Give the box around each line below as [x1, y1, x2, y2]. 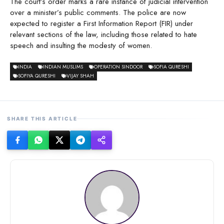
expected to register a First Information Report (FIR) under [10, 18, 193, 29]
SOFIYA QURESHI [18, 71, 55, 79]
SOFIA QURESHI [153, 62, 189, 70]
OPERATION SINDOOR [94, 62, 142, 70]
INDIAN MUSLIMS [43, 62, 83, 70]
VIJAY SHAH [66, 71, 94, 79]
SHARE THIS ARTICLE [7, 115, 77, 121]
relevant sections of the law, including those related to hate [10, 29, 197, 40]
